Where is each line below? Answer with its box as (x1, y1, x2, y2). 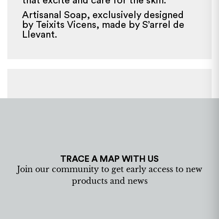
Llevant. (22, 30, 57, 40)
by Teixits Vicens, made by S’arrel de (22, 20, 184, 30)
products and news (71, 176, 148, 186)
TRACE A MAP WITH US (60, 154, 159, 164)
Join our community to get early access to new (17, 164, 202, 175)
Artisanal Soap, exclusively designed (22, 10, 184, 21)
